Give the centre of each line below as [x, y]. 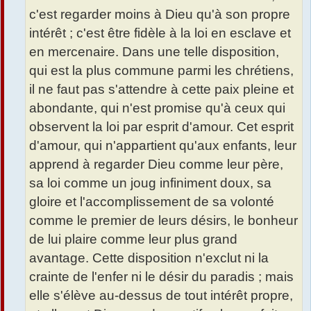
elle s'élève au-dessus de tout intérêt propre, [161, 296]
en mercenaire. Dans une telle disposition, [154, 52]
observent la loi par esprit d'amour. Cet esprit [161, 127]
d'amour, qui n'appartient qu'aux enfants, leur [163, 146]
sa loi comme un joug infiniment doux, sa [150, 183]
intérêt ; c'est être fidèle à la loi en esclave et [160, 33]
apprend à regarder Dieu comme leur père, [156, 165]
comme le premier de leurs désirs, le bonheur [163, 221]
